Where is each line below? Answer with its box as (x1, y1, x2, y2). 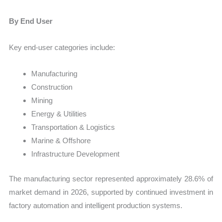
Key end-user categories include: (9, 43, 115, 52)
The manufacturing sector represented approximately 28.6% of (9, 174, 213, 183)
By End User (9, 16, 53, 25)
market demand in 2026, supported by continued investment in (9, 187, 213, 196)
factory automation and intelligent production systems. (9, 201, 183, 210)
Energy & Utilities (31, 110, 87, 118)
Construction (31, 83, 73, 92)
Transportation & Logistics (31, 123, 115, 132)
